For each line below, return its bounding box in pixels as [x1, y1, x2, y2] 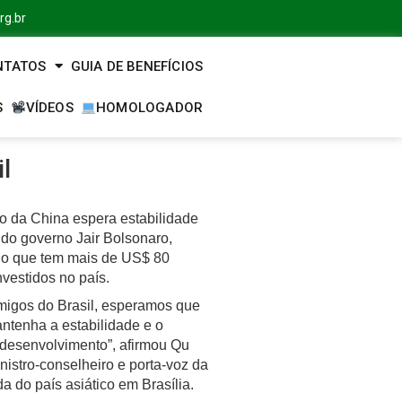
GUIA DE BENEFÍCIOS [70, 57, 204, 74]
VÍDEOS [25, 99, 74, 116]
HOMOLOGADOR [95, 99, 204, 116]
